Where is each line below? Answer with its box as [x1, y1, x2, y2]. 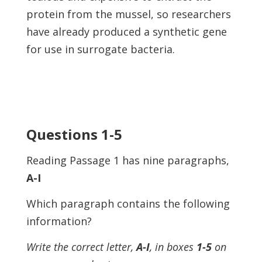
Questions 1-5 [26, 125, 122, 144]
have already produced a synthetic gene [26, 25, 227, 39]
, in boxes [149, 240, 196, 254]
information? [26, 214, 92, 228]
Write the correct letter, [26, 240, 136, 254]
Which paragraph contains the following [26, 196, 230, 211]
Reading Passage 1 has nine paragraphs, [26, 153, 229, 167]
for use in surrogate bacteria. [26, 42, 175, 56]
